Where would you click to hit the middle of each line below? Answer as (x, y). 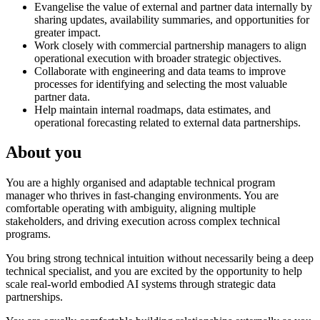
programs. (28, 234)
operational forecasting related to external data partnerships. (167, 122)
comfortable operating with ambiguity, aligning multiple (131, 209)
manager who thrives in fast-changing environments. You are (142, 196)
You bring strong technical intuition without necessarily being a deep (160, 259)
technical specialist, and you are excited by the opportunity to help (154, 271)
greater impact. (67, 32)
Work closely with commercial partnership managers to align (170, 45)
